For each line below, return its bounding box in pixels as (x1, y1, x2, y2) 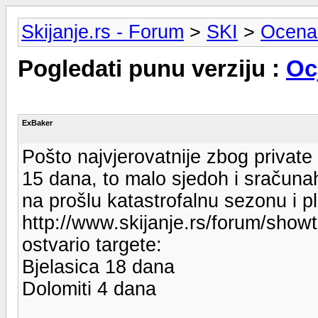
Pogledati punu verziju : (18, 56, 286, 82)
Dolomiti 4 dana (22, 278, 156, 300)
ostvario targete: (22, 234, 162, 256)
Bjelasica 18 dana (22, 256, 175, 278)
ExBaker (22, 118, 53, 127)
